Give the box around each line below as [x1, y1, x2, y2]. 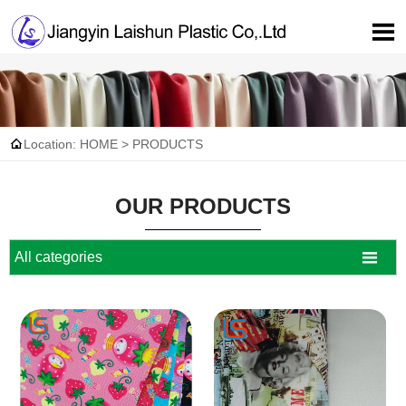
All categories [14, 248, 102, 265]
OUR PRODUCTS [115, 194, 291, 219]
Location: [24, 136, 80, 151]
